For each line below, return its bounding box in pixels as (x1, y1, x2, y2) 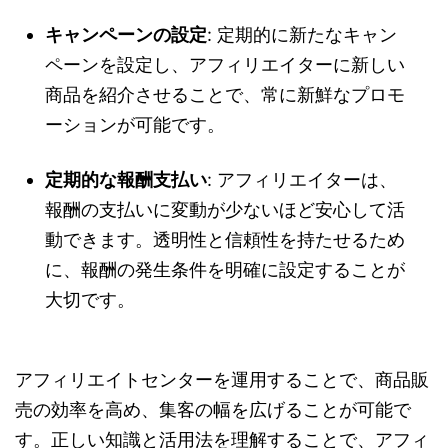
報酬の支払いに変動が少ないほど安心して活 (45, 199, 405, 221)
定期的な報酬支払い (45, 169, 207, 191)
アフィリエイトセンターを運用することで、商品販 (15, 369, 429, 391)
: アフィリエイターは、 (207, 169, 397, 191)
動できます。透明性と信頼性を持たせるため (45, 229, 405, 251)
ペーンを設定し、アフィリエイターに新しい (45, 54, 405, 76)
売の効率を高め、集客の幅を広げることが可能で (15, 399, 411, 421)
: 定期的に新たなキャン (207, 24, 397, 46)
